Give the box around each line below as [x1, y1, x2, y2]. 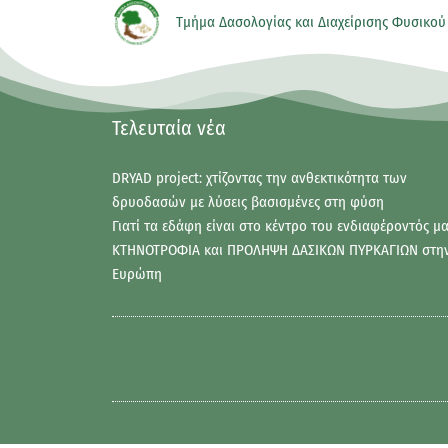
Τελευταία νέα [112, 115, 226, 140]
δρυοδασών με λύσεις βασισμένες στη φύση [112, 192, 384, 211]
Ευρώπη [112, 264, 162, 283]
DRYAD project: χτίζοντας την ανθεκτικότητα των [112, 168, 407, 187]
